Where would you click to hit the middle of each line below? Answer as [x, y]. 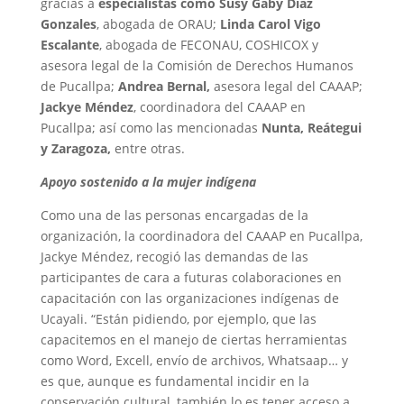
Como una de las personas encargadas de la [174, 215]
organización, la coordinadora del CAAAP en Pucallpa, [201, 235]
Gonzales [68, 23]
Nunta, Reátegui [311, 127]
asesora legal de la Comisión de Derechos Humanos [197, 65]
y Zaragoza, [75, 148]
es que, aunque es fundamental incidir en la [174, 381]
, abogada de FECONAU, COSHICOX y [208, 44]
